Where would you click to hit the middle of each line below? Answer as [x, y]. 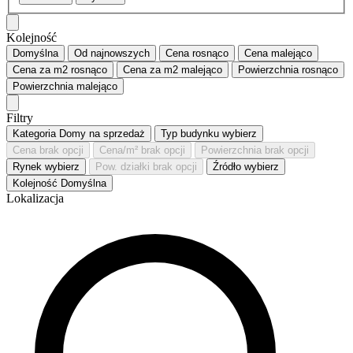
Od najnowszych [112, 54]
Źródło [227, 167]
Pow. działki [123, 167]
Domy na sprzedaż [102, 134]
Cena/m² [119, 150]
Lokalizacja [35, 199]
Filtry [20, 118]
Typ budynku [190, 134]
